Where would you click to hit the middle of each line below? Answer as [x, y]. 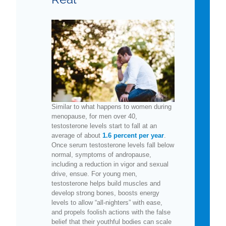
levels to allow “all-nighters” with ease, [107, 202]
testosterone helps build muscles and [106, 183]
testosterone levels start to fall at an [104, 126]
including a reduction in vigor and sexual [110, 164]
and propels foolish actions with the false [111, 212]
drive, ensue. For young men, [94, 174]
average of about [77, 135]
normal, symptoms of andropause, [101, 154]
